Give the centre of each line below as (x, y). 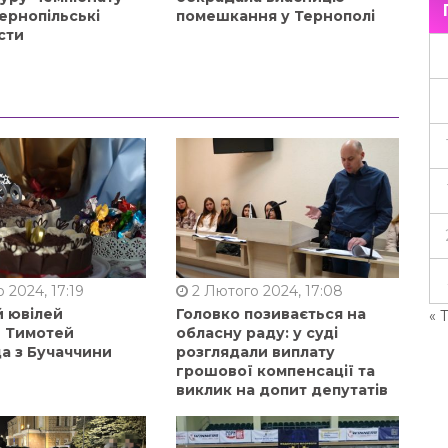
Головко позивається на (270, 313)
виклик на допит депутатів (281, 389)
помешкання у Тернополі (275, 15)
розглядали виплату (255, 351)
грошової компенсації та (275, 370)
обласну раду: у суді (256, 332)
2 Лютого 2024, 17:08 (265, 290)
